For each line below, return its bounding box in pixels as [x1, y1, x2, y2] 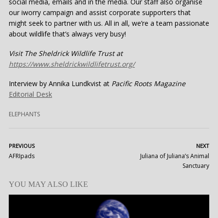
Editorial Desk [9, 89, 52, 99]
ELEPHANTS [9, 109, 40, 118]
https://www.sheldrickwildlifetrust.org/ [9, 59, 135, 69]
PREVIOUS [9, 142, 35, 149]
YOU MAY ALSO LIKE [9, 180, 88, 188]
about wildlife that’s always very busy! [9, 29, 126, 38]
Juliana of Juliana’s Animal [140, 151, 209, 160]
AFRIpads [9, 151, 35, 160]
